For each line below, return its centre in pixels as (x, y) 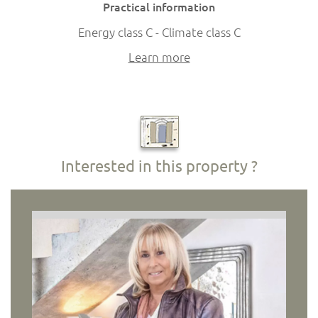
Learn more (159, 57)
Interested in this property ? (159, 165)
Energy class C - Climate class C (159, 32)
